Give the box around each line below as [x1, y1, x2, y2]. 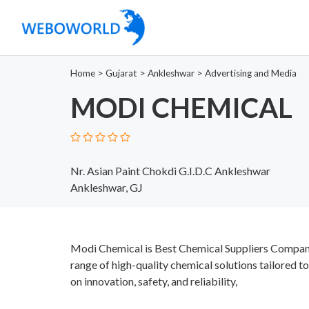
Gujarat [106, 67, 137, 79]
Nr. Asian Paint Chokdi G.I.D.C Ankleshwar [70, 163, 270, 177]
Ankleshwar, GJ [70, 180, 143, 194]
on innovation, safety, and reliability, [70, 274, 237, 288]
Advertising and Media [205, 67, 297, 79]
